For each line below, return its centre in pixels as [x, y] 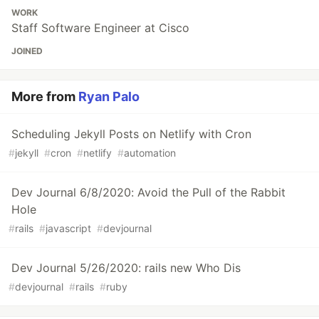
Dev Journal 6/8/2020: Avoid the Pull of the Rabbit [148, 192]
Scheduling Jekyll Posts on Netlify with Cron [131, 134]
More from [45, 96]
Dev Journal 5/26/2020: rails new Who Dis [126, 268]
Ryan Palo [109, 96]
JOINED [27, 51]
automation [150, 153]
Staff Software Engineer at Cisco [100, 28]
